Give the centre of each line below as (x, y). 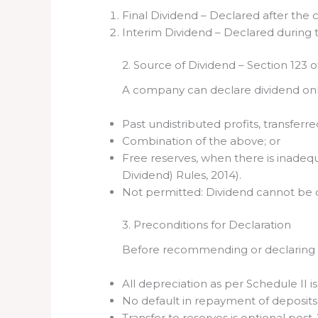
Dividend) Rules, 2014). (182, 175)
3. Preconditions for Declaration (207, 225)
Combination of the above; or (202, 141)
